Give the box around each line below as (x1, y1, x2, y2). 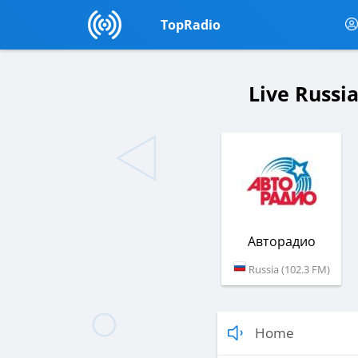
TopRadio (160, 16, 221, 34)
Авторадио (247, 232, 316, 250)
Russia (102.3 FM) (245, 261, 330, 276)
